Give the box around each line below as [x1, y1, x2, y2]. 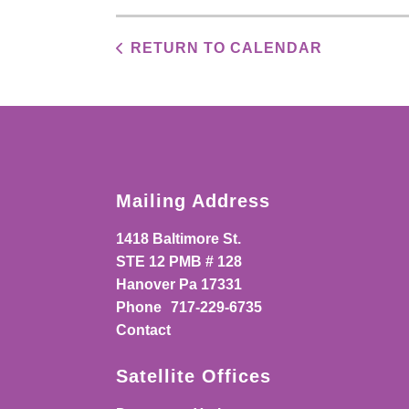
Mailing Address [116, 191, 270, 212]
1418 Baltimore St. [116, 231, 241, 247]
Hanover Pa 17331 [116, 277, 242, 293]
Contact [116, 322, 171, 339]
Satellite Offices [116, 366, 271, 387]
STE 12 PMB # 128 [116, 254, 242, 270]
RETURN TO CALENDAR [131, 40, 322, 57]
